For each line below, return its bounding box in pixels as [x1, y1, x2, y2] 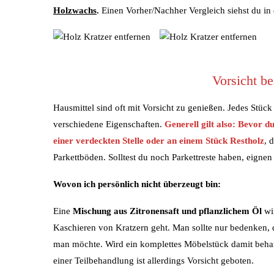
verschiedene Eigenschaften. [53, 119, 165, 129]
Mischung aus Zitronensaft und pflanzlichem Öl [73, 206, 262, 216]
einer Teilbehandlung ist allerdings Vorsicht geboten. [53, 255, 254, 265]
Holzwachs [53, 5, 97, 15]
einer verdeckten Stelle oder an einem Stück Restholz [53, 135, 264, 146]
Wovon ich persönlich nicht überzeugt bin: [53, 179, 221, 189]
